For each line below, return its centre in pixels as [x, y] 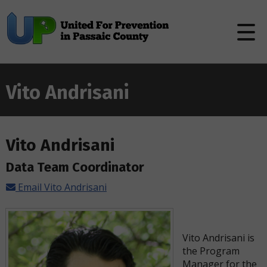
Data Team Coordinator [75, 167]
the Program [211, 251]
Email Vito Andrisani [62, 187]
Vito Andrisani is [218, 238]
